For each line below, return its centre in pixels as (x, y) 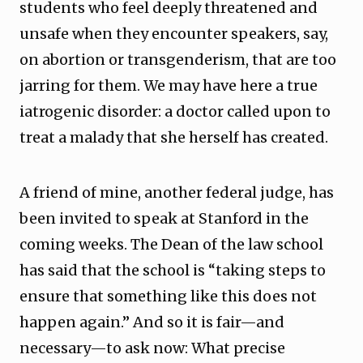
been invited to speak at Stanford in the (164, 218)
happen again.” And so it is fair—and (152, 322)
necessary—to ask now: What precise (152, 348)
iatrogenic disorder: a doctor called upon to (175, 111)
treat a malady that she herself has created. (179, 137)
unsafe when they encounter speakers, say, (174, 34)
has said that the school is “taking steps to (173, 270)
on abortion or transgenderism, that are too (178, 60)
